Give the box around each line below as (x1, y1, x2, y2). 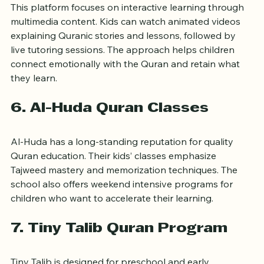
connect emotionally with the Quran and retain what (11, 75, 242, 88)
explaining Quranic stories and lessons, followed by (11, 47, 238, 60)
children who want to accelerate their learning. (11, 210, 213, 222)
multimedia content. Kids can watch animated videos (11, 33, 243, 45)
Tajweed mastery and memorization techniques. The (11, 181, 240, 194)
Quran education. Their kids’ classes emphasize (11, 167, 219, 180)
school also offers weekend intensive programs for (11, 196, 235, 208)
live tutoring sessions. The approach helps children (11, 61, 237, 74)
